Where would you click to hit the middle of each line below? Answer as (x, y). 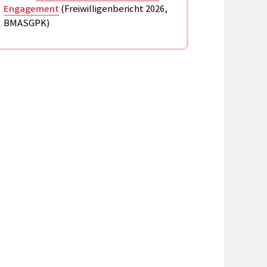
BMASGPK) (26, 23)
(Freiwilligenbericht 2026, (113, 9)
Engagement (31, 9)
